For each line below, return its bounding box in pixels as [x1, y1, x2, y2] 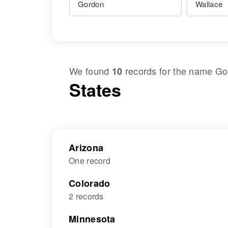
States [69, 77, 121, 102]
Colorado [69, 177, 110, 190]
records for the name [122, 64, 215, 77]
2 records [69, 190, 104, 202]
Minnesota [69, 212, 116, 225]
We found [69, 64, 112, 77]
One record [69, 155, 110, 166]
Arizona [69, 141, 104, 154]
